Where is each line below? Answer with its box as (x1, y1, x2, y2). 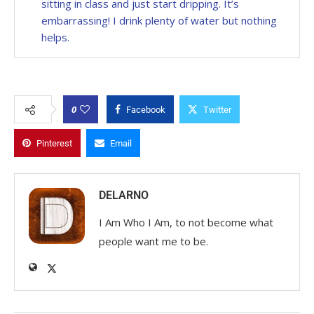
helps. (41, 29, 69, 44)
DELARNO (99, 188, 149, 202)
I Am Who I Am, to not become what (99, 214, 273, 229)
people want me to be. (99, 233, 208, 248)
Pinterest (36, 137, 72, 149)
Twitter (203, 104, 231, 115)
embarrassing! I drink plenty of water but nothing (41, 13, 277, 27)
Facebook (126, 104, 165, 115)
